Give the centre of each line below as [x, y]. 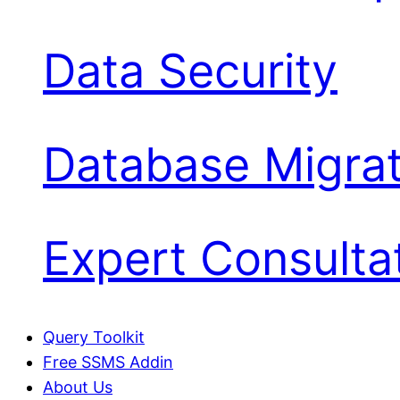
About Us [78, 387]
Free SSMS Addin [108, 362]
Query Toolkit [94, 337]
